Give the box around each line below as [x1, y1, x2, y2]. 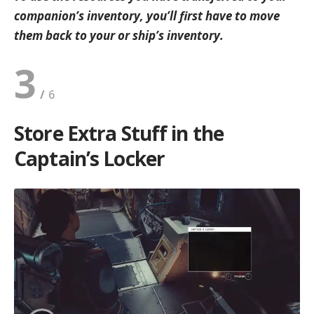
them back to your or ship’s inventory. [14, 27, 224, 43]
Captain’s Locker [14, 144, 165, 172]
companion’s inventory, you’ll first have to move [14, 7, 280, 24]
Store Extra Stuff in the [14, 119, 224, 146]
